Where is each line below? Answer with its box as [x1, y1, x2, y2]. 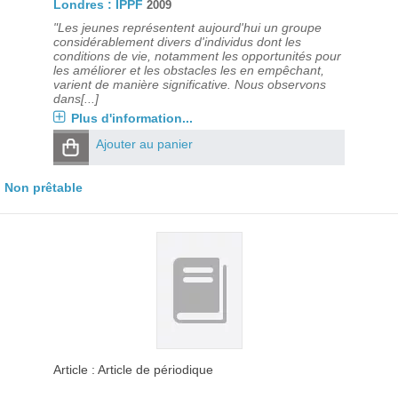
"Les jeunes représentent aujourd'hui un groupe [52, 20, 322, 35]
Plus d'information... [70, 111, 193, 125]
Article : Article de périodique [52, 362, 213, 377]
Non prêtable [4, 180, 83, 195]
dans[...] [52, 92, 99, 106]
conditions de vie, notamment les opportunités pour [52, 49, 341, 63]
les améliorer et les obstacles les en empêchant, [52, 63, 324, 77]
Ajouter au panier [95, 137, 193, 151]
